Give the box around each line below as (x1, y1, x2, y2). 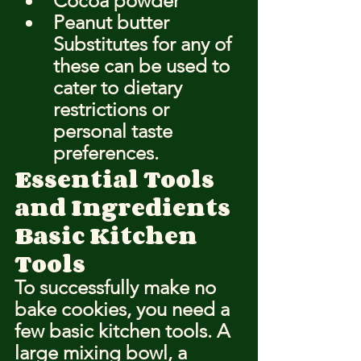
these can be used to (53, 54, 234, 77)
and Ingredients (15, 189, 230, 225)
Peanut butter (53, 10, 169, 34)
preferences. (53, 141, 159, 164)
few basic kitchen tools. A (15, 319, 234, 342)
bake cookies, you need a (15, 297, 234, 321)
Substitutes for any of (53, 32, 236, 56)
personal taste (53, 119, 177, 143)
